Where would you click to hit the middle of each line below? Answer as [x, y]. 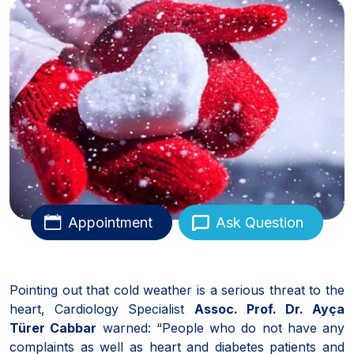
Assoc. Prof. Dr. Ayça [269, 309]
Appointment [110, 222]
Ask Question [260, 222]
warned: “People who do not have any [220, 328]
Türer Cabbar [53, 328]
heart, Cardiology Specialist [102, 309]
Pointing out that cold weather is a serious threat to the [177, 290]
